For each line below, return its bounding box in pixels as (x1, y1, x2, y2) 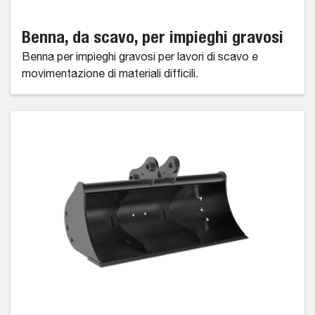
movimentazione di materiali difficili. (22, 69, 198, 81)
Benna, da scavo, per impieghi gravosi (22, 27, 283, 47)
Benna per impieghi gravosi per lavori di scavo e (22, 52, 258, 64)
